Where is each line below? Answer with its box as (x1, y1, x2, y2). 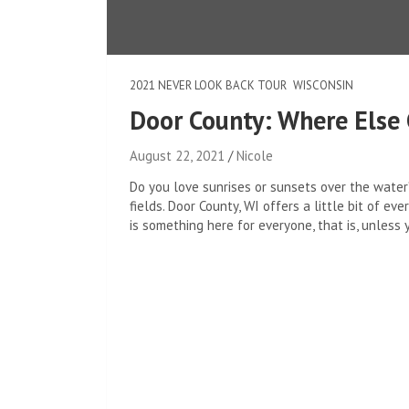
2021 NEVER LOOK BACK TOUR (130, 78, 287, 93)
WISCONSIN (293, 78, 353, 93)
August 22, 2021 (130, 147, 225, 164)
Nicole (236, 147, 273, 164)
